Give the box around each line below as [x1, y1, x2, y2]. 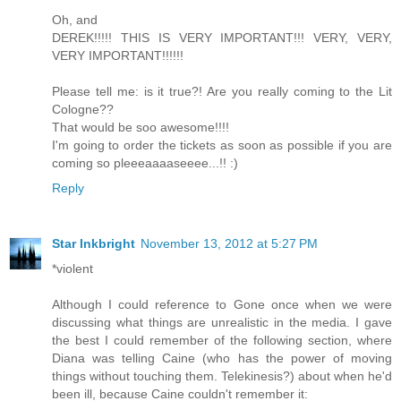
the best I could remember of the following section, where [52, 333, 392, 348]
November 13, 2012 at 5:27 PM [141, 236, 318, 252]
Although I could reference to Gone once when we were [52, 297, 392, 312]
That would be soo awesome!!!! [52, 120, 229, 135]
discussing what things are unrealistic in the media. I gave [52, 315, 392, 330]
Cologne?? [52, 102, 114, 117]
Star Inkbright [52, 236, 135, 252]
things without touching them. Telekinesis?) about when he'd [52, 369, 392, 384]
